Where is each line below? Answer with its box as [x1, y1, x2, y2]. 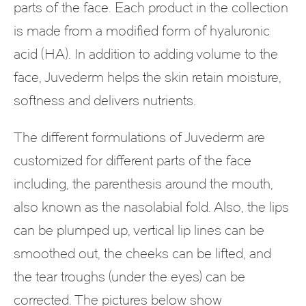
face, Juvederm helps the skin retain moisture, [14, 68, 281, 85]
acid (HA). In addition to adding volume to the [14, 45, 278, 62]
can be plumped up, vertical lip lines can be [14, 221, 264, 238]
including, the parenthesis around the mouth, [14, 175, 273, 192]
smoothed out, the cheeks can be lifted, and [14, 245, 271, 262]
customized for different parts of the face [14, 152, 251, 169]
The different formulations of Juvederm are [14, 128, 265, 145]
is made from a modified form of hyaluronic [14, 22, 270, 39]
